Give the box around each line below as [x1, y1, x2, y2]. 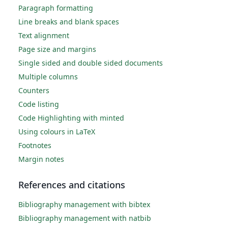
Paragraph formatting [18, 3, 93, 13]
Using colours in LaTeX [18, 127, 95, 137]
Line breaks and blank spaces [18, 17, 119, 27]
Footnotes [18, 140, 51, 151]
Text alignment [18, 31, 69, 41]
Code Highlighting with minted [18, 113, 124, 123]
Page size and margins [18, 44, 96, 54]
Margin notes [18, 154, 64, 164]
